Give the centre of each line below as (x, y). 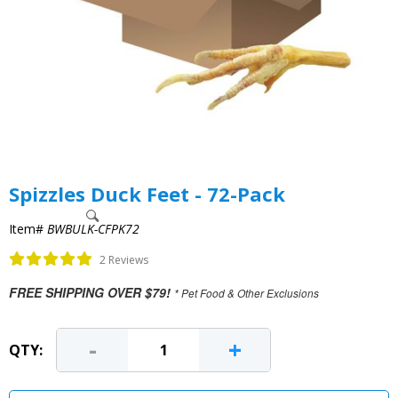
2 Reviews (124, 259)
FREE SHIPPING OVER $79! (90, 292)
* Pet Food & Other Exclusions (247, 293)
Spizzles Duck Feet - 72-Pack (147, 194)
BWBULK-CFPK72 (93, 229)
